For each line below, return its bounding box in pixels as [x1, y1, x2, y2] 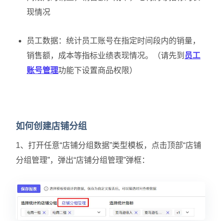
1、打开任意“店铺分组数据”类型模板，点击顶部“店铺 [16, 141, 201, 149]
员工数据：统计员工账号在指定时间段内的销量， [27, 37, 201, 45]
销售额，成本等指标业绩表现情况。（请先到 [27, 51, 185, 60]
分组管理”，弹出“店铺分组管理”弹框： [16, 156, 149, 164]
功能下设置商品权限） [58, 66, 138, 74]
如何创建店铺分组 [16, 121, 87, 131]
